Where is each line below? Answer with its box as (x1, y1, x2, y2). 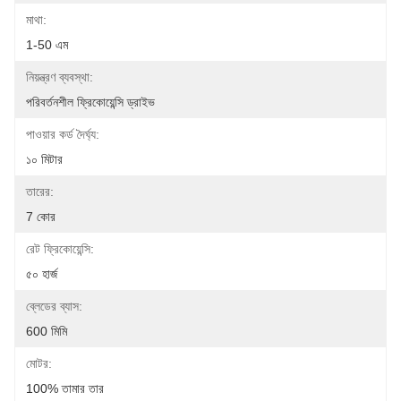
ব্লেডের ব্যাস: (26, 299, 82, 313)
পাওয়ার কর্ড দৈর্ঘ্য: (26, 127, 99, 141)
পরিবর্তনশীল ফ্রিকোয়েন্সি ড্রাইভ (26, 95, 155, 109)
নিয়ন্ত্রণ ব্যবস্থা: (26, 70, 93, 84)
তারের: (26, 184, 54, 199)
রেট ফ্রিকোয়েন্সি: (26, 242, 94, 256)
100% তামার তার (26, 381, 104, 396)
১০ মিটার (26, 152, 63, 166)
